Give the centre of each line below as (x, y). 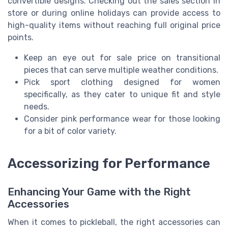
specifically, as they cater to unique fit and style (122, 95)
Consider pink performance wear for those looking (122, 119)
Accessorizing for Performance (109, 163)
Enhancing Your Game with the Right (99, 192)
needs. (37, 107)
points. (21, 38)
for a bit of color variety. (70, 131)
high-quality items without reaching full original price (114, 25)
